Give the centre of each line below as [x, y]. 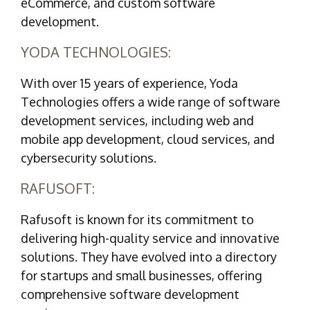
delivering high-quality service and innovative [150, 238]
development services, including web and [137, 120]
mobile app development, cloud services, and [148, 139]
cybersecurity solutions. [89, 157]
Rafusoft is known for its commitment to [137, 219]
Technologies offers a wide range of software [151, 101]
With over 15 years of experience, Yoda [129, 83]
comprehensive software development [130, 294]
